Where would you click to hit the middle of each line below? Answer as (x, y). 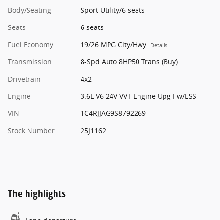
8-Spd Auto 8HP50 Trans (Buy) (129, 62)
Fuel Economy (30, 45)
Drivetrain (24, 79)
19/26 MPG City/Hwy (113, 45)
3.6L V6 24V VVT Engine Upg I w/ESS (138, 96)
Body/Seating (29, 10)
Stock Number (31, 131)
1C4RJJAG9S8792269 (113, 113)
